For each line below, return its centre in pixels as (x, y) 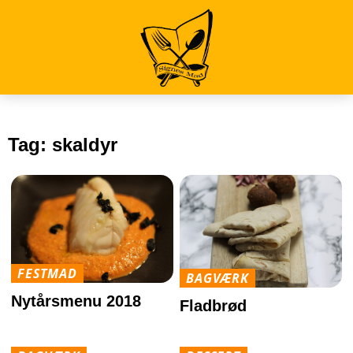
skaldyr (85, 145)
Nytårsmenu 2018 (76, 301)
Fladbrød (214, 305)
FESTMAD (47, 274)
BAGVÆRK (217, 278)
